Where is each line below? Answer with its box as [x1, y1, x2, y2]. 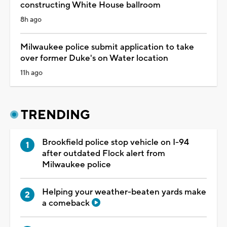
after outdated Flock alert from [42, 147, 165, 159]
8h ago [20, 15, 42, 24]
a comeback [42, 197, 92, 209]
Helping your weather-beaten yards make [42, 186, 206, 198]
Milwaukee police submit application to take [20, 41, 194, 53]
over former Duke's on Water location [20, 52, 168, 64]
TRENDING [21, 106, 90, 123]
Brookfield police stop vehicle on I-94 [42, 136, 189, 148]
